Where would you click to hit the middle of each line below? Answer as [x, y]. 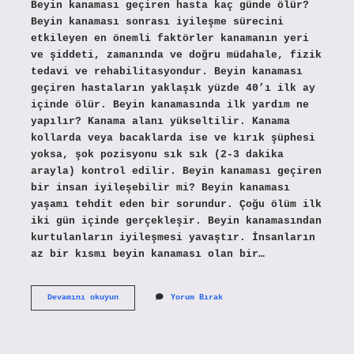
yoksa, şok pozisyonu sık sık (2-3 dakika [157, 154]
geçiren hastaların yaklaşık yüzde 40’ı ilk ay [173, 88]
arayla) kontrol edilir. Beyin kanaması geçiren [176, 171]
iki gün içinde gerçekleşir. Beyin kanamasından [176, 220]
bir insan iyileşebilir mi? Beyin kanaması [160, 187]
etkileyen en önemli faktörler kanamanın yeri [169, 38]
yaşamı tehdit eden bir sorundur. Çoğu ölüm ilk [176, 204]
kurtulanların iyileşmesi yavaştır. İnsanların [173, 237]
